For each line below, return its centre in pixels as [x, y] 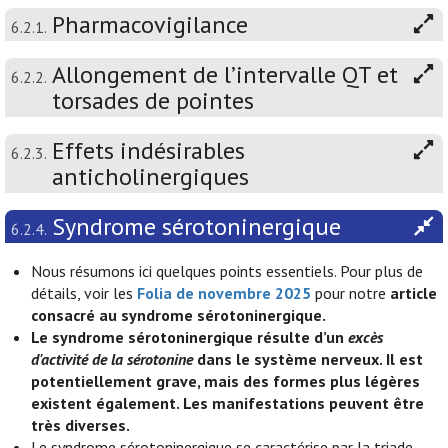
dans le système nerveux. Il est [308, 359]
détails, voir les [84, 293]
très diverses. [81, 425]
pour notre [351, 293]
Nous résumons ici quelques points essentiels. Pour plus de [227, 271]
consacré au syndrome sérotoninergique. [179, 315]
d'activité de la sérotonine [112, 359]
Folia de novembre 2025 [224, 293]
